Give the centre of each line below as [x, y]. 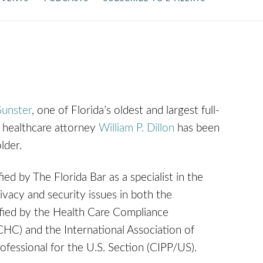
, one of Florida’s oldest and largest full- [126, 111]
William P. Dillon [136, 129]
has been [197, 129]
